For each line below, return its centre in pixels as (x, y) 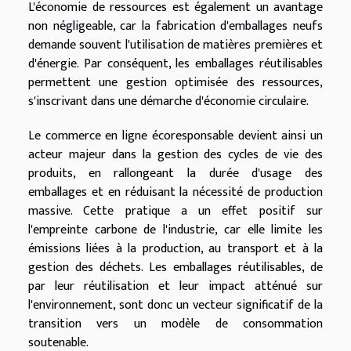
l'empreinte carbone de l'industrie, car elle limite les (175, 230)
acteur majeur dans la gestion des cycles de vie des (175, 155)
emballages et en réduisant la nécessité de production (175, 193)
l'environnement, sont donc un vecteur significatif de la (175, 306)
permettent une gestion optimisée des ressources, (175, 83)
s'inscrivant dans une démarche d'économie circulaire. (168, 102)
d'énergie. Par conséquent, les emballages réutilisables (175, 64)
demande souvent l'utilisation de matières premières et (175, 45)
